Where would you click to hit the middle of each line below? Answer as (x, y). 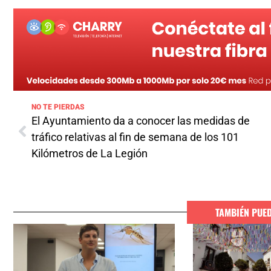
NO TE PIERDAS (58, 107)
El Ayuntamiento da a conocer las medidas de (141, 120)
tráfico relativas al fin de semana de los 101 (135, 137)
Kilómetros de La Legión (90, 153)
